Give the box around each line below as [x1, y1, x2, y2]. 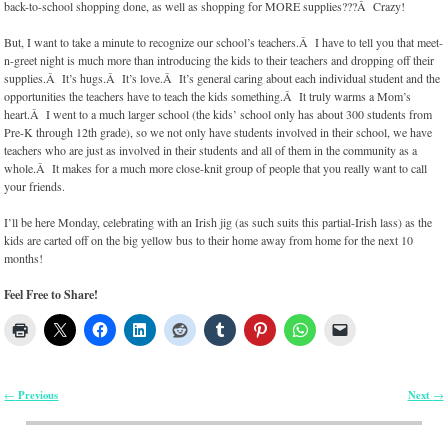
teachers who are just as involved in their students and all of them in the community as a [4, 142, 418, 159]
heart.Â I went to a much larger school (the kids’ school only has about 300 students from [4, 106, 433, 123]
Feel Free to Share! [4, 286, 99, 304]
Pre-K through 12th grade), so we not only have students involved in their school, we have [4, 124, 433, 141]
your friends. [4, 178, 66, 195]
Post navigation [4, 397, 109, 422]
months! [4, 250, 44, 267]
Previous [15, 387, 59, 404]
